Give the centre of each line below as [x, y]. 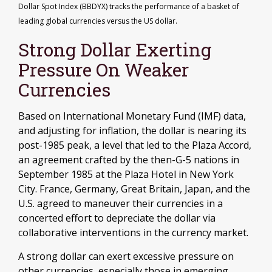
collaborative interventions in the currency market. [133, 232]
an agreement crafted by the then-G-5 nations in [129, 159]
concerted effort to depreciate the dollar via [117, 218]
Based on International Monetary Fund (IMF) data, [132, 116]
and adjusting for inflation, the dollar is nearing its [132, 130]
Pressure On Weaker [104, 69]
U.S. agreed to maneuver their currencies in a [121, 203]
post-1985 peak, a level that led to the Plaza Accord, [135, 145]
